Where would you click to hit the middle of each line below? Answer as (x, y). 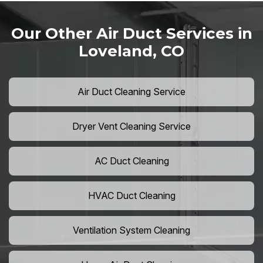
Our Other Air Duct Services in (131, 34)
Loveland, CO (131, 51)
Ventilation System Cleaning (131, 230)
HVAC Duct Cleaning (131, 196)
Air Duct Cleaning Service (131, 92)
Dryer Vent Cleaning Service (131, 127)
